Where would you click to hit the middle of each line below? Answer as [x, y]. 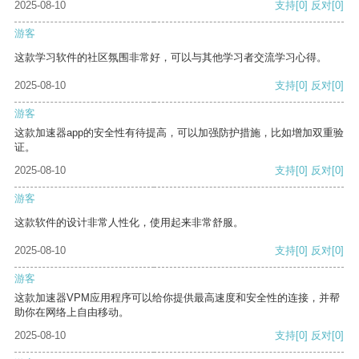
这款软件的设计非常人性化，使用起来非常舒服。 [129, 223]
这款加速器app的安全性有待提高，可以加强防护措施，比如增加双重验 [179, 133]
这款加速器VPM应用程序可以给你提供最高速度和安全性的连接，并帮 [177, 298]
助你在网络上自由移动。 [72, 313]
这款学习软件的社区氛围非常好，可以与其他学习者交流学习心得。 [171, 58]
